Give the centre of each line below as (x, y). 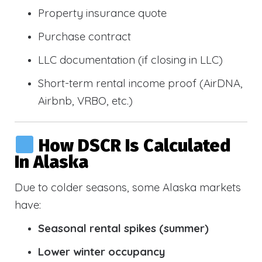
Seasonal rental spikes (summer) (123, 228)
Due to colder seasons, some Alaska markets (128, 187)
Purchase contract (85, 37)
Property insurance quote (102, 13)
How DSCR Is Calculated (135, 145)
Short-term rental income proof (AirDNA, (140, 83)
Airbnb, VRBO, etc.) (85, 101)
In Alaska (51, 162)
